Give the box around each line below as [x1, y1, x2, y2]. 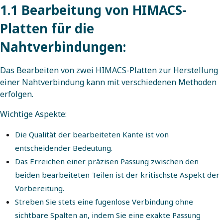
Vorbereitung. [15, 183, 64, 194]
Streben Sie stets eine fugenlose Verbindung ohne [15, 197, 193, 207]
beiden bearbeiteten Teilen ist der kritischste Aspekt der [15, 170, 220, 180]
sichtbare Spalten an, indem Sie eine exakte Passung [15, 210, 201, 221]
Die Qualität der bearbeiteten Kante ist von [15, 129, 169, 140]
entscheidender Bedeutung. [15, 143, 112, 153]
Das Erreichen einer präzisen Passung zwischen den [15, 156, 199, 167]
